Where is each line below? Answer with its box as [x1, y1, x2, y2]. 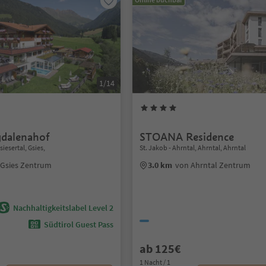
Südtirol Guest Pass [44, 219, 114, 230]
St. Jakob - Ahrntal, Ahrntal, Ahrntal [140, 143, 246, 152]
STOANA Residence [140, 130, 235, 144]
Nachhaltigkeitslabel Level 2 [13, 202, 114, 213]
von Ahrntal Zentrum [175, 160, 251, 170]
